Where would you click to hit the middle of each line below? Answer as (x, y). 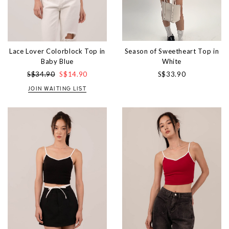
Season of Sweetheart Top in (172, 51)
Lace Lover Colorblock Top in (57, 51)
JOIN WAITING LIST (57, 89)
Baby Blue (57, 61)
